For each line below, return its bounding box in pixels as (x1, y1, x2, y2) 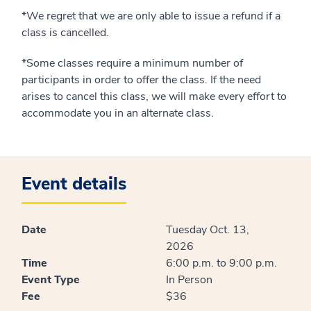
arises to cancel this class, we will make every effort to (22, 89, 287, 104)
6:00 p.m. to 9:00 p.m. (166, 255, 277, 271)
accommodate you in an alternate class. (22, 106, 214, 121)
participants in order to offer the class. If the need (22, 72, 261, 87)
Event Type (22, 272, 80, 287)
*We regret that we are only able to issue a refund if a (22, 8, 280, 24)
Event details (22, 172, 126, 196)
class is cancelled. (22, 25, 109, 40)
